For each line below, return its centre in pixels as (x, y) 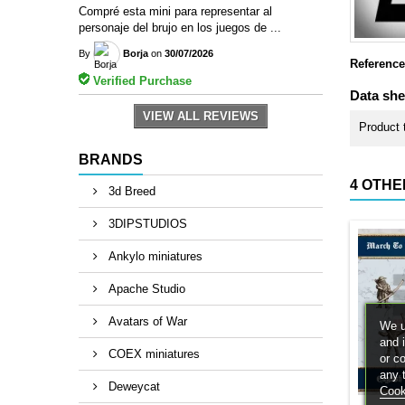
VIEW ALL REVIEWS (201, 116)
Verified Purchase (141, 80)
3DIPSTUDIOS (146, 223)
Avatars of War (146, 321)
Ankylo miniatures (154, 256)
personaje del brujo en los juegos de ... (180, 27)
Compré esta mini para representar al (175, 11)
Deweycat (132, 386)
